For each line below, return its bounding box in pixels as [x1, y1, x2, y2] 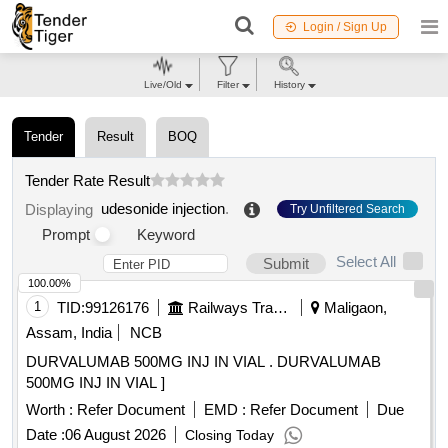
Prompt [42, 226, 90, 244]
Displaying [25, 200, 101, 218]
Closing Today [185, 427, 274, 444]
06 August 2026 [65, 426, 166, 444]
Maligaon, [320, 299, 387, 317]
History [273, 79, 305, 90]
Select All [336, 253, 396, 271]
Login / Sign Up [303, 19, 387, 34]
